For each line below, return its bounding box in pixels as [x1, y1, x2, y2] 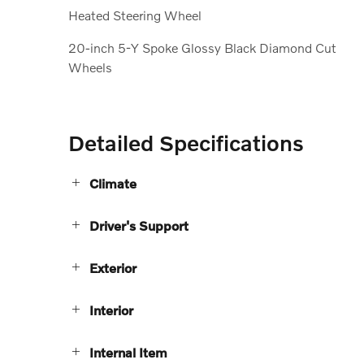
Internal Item [89, 344, 167, 361]
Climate [89, 175, 136, 192]
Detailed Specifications [68, 130, 304, 156]
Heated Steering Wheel [68, 7, 201, 24]
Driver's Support [89, 218, 188, 234]
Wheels [68, 59, 112, 76]
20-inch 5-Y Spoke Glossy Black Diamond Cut [68, 40, 336, 56]
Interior [89, 302, 133, 318]
